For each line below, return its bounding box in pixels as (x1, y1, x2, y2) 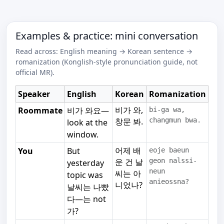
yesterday (66, 157, 104, 169)
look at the (66, 117, 107, 128)
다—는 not (66, 193, 106, 205)
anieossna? (148, 177, 189, 186)
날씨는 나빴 (66, 181, 109, 193)
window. (66, 129, 98, 140)
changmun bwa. (148, 116, 201, 124)
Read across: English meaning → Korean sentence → (15, 46, 192, 56)
